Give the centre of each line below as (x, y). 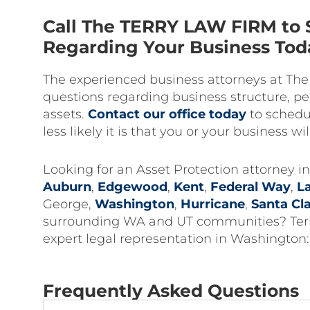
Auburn (67, 187)
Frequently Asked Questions (171, 291)
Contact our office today (167, 114)
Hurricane (213, 204)
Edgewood (133, 187)
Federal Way (250, 187)
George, (69, 204)
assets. (65, 114)
